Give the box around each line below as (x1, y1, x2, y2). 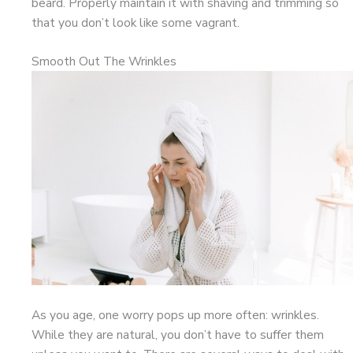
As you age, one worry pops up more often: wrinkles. (32, 307, 319, 324)
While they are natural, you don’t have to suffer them (32, 326, 324, 344)
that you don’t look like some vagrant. (32, 13, 240, 31)
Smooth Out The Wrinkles (32, 53, 176, 70)
